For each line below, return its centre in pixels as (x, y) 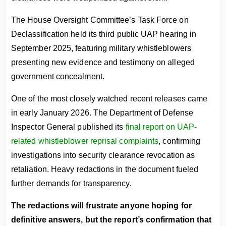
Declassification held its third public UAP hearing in (104, 34)
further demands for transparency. (71, 183)
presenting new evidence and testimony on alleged (103, 62)
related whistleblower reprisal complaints (85, 141)
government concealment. (58, 76)
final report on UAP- (161, 127)
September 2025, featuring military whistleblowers (101, 48)
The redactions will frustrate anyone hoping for (101, 206)
